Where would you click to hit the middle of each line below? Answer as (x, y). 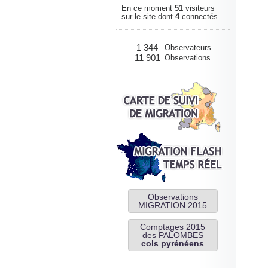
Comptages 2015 (173, 227)
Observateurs (188, 48)
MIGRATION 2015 (173, 205)
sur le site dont (148, 16)
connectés (198, 16)
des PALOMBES (173, 235)
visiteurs (199, 8)
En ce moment (148, 8)
